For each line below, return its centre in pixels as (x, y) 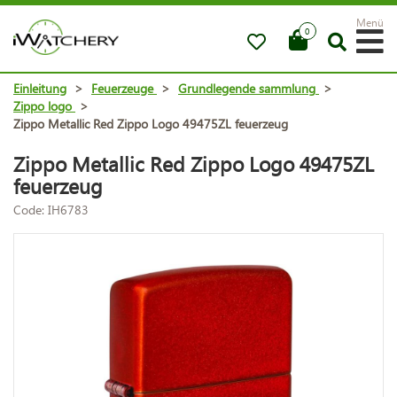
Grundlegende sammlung (247, 88)
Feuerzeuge (122, 88)
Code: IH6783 (51, 209)
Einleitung (40, 88)
